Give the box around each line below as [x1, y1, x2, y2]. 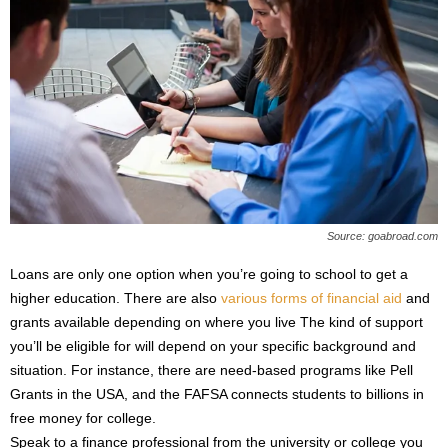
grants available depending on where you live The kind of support [10, 313, 423, 330]
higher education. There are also [10, 289, 221, 306]
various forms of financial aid [221, 289, 402, 306]
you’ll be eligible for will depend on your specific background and [10, 337, 416, 354]
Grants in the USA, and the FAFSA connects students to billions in [10, 385, 424, 402]
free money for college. [10, 409, 156, 426]
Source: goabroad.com [327, 229, 438, 242]
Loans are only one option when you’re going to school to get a [10, 265, 408, 282]
